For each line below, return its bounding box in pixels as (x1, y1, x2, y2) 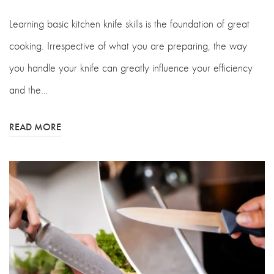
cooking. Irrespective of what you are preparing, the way (9, 39, 247, 53)
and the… (9, 83, 48, 97)
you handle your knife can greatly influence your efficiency (9, 61, 253, 75)
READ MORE (9, 119, 61, 133)
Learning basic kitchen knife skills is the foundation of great (9, 17, 250, 31)
